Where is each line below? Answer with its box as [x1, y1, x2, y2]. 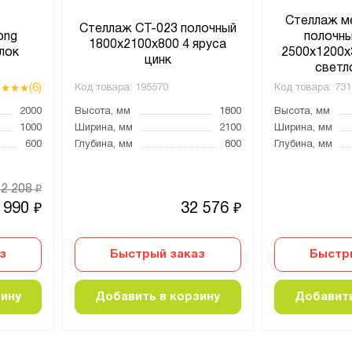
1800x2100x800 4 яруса [89, 38, 227, 50]
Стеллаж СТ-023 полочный [79, 23, 236, 35]
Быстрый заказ [110, 248, 206, 260]
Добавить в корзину [95, 291, 221, 302]
